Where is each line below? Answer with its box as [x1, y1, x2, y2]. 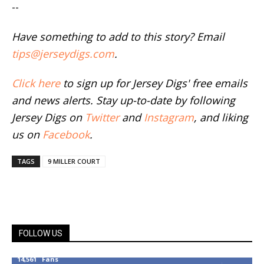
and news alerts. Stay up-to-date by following [12, 93, 235, 107]
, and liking [194, 110, 248, 124]
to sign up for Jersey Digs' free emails [60, 75, 247, 90]
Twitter [85, 110, 119, 124]
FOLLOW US [19, 228, 62, 238]
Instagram [144, 110, 194, 124]
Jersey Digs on [12, 110, 85, 124]
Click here [12, 75, 60, 90]
